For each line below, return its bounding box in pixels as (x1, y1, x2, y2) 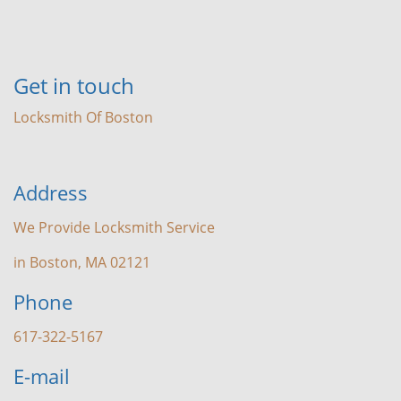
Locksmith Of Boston (13, 107, 153, 127)
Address (13, 179, 88, 206)
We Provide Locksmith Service (13, 218, 215, 237)
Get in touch (13, 71, 134, 100)
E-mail (13, 363, 70, 389)
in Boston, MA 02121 (13, 252, 150, 272)
